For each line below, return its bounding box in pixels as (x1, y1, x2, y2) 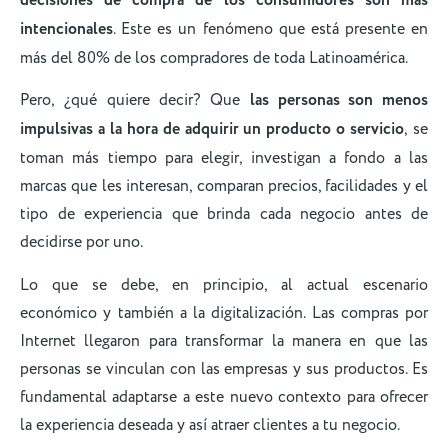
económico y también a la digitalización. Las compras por (20, 301, 428, 324)
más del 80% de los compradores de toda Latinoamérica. (20, 46, 408, 69)
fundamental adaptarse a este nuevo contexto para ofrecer (20, 385, 428, 408)
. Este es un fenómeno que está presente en (113, 17, 428, 40)
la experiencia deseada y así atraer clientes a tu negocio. (20, 413, 400, 436)
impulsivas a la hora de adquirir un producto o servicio (20, 118, 405, 142)
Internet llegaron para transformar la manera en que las (20, 329, 428, 352)
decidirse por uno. (20, 231, 146, 254)
